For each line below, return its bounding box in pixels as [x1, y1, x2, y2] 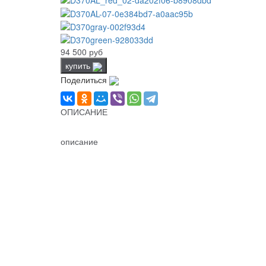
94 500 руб [61, 46, 103, 58]
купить [65, 59, 93, 72]
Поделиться [61, 73, 109, 85]
